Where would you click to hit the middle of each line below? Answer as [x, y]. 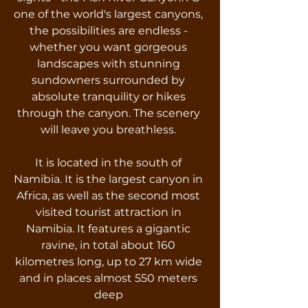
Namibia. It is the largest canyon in [108, 179]
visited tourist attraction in [108, 212]
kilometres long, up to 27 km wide [108, 262]
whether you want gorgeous [108, 47]
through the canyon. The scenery [108, 113]
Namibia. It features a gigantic [108, 229]
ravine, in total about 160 [108, 245]
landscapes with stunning [108, 64]
